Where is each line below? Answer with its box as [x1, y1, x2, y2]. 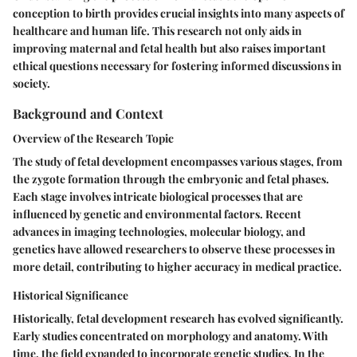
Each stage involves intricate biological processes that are [13, 188, 303, 204]
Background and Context [13, 104, 163, 122]
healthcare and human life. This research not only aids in [13, 22, 302, 38]
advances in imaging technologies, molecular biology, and [13, 223, 305, 239]
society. [13, 75, 50, 91]
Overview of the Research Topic [13, 130, 174, 146]
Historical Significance [13, 287, 128, 303]
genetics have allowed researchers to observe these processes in [13, 241, 335, 257]
